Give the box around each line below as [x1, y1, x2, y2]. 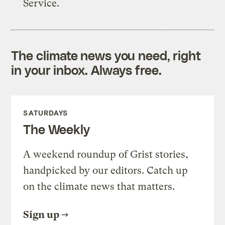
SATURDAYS [23, 108, 68, 117]
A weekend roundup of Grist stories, [23, 148, 189, 160]
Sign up [23, 208, 60, 220]
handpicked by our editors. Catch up [23, 164, 188, 176]
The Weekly [23, 121, 90, 137]
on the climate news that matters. [23, 180, 175, 192]
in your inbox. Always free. [11, 62, 162, 77]
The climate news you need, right [11, 47, 201, 63]
